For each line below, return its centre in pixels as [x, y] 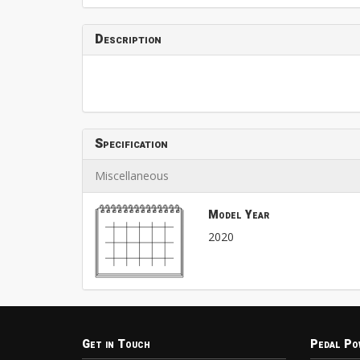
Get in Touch [116, 344]
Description [128, 39]
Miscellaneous [132, 175]
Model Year [238, 215]
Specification [131, 143]
